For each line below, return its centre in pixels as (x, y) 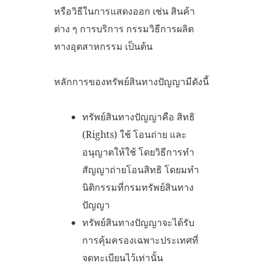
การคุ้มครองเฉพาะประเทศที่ (140, 240)
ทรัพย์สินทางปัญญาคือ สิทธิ (139, 117)
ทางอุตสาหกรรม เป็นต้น (103, 46)
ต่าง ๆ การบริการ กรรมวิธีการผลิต (124, 28)
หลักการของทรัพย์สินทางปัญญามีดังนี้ (131, 81)
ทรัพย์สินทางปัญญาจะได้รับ (138, 222)
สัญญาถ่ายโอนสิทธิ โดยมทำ (141, 169)
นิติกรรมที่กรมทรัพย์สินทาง (138, 187)
